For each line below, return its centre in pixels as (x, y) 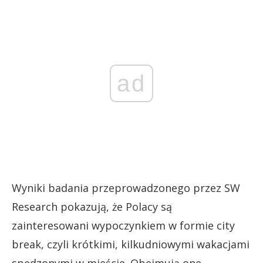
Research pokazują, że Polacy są (92, 207)
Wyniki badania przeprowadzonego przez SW (126, 188)
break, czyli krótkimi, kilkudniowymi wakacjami (131, 244)
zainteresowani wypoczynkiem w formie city (123, 225)
